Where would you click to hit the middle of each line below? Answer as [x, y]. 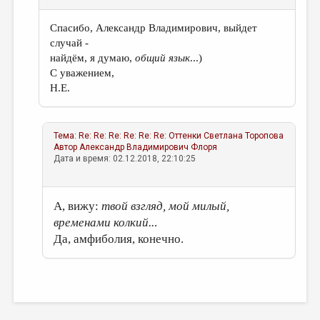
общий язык [163, 58]
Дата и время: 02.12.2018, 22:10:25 [125, 159]
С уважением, [82, 73]
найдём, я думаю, [93, 58]
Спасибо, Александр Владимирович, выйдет [154, 28]
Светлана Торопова [244, 136]
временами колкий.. [104, 222]
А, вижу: [78, 206]
